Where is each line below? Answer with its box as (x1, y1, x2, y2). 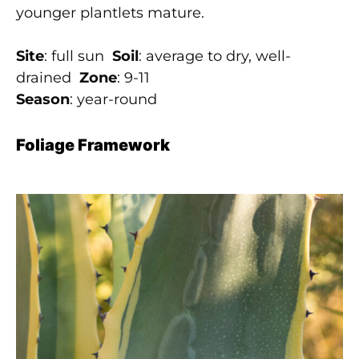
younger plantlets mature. (16, 3, 204, 22)
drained (16, 68, 79, 87)
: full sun (44, 46, 112, 65)
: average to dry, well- (139, 46, 291, 65)
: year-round (70, 90, 157, 108)
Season (16, 90, 70, 108)
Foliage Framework (16, 135, 170, 155)
